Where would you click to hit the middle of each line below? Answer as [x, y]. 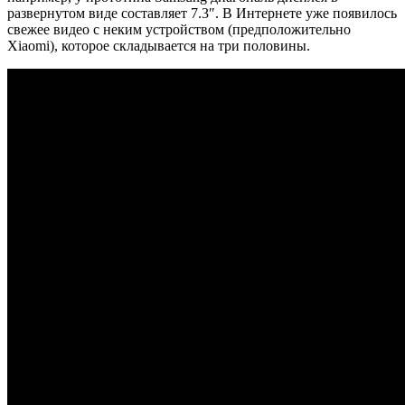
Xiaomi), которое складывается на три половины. [159, 45]
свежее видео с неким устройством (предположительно [179, 29]
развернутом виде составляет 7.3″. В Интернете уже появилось [202, 13]
